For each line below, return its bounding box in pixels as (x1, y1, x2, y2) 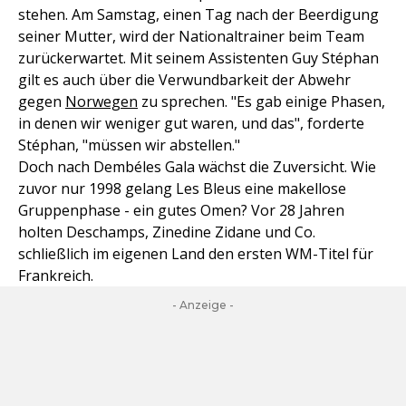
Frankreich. (18, 266, 93, 286)
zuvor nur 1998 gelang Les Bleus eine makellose (18, 179, 346, 199)
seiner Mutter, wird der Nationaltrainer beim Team (18, 26, 364, 47)
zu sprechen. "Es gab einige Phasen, (138, 92, 385, 112)
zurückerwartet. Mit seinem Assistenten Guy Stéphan (18, 48, 379, 69)
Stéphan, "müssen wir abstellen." (18, 135, 240, 156)
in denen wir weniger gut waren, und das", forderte (18, 113, 364, 134)
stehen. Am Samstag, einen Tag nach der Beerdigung (18, 5, 379, 25)
